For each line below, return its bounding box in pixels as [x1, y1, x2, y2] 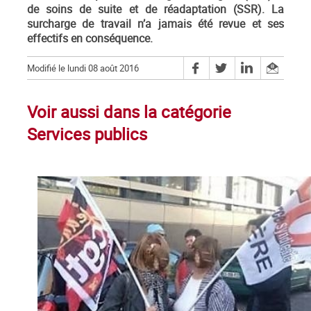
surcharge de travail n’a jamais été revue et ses [27, 17, 284, 32]
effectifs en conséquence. [27, 31, 153, 47]
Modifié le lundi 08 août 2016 [27, 62, 139, 75]
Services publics [27, 123, 147, 146]
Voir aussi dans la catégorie [27, 101, 231, 124]
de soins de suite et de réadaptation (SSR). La [27, 2, 284, 17]
